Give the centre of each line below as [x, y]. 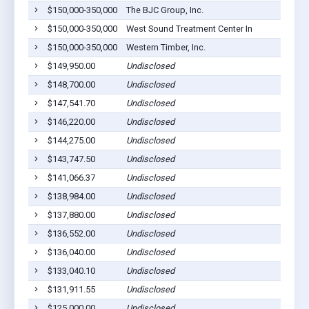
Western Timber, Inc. [166, 47]
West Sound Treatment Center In [189, 28]
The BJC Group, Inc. [165, 10]
